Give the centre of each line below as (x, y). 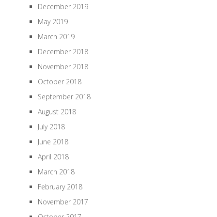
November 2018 (63, 67)
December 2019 (63, 7)
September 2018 (64, 97)
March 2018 (56, 172)
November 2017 (63, 202)
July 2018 (51, 127)
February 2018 (60, 187)
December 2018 (63, 52)
